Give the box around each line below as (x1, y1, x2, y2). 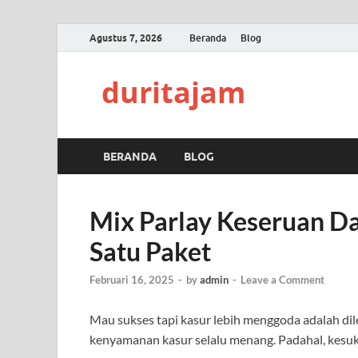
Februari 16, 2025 (89, 273, 174, 287)
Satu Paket (89, 236, 211, 267)
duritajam (101, 73, 245, 112)
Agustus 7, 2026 (89, 31, 162, 44)
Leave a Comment (241, 273, 324, 287)
